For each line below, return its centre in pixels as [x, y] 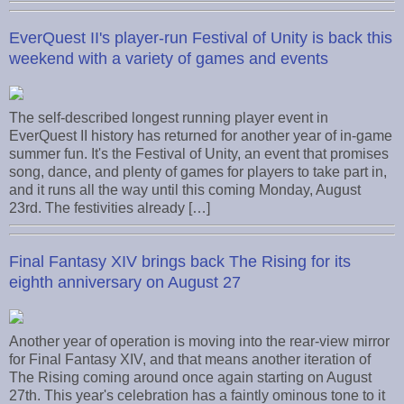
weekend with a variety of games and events [169, 58]
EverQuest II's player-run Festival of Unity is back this [201, 37]
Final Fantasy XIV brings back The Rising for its [180, 261]
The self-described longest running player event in [169, 117]
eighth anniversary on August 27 [125, 282]
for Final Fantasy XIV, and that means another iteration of [190, 359]
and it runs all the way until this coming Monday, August [185, 189]
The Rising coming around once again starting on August [190, 377]
